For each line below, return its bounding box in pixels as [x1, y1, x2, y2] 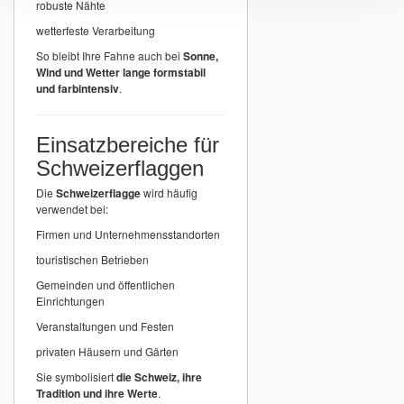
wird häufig [141, 184, 197, 200]
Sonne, [183, 47, 218, 64]
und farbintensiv [36, 79, 119, 96]
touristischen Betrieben [36, 251, 149, 267]
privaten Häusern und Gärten [36, 343, 179, 359]
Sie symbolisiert [36, 368, 116, 384]
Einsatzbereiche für [36, 132, 219, 157]
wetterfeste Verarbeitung [36, 22, 155, 38]
